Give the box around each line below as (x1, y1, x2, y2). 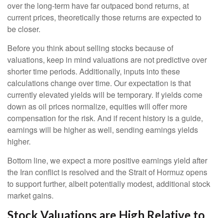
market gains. (7, 189, 54, 201)
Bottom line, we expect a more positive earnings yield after (7, 154, 207, 166)
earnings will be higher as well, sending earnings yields (7, 124, 198, 135)
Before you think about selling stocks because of (7, 42, 173, 54)
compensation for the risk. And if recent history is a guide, (7, 112, 203, 124)
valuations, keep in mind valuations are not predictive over (7, 54, 207, 65)
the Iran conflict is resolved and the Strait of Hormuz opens (7, 166, 207, 178)
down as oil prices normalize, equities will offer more (7, 100, 187, 112)
